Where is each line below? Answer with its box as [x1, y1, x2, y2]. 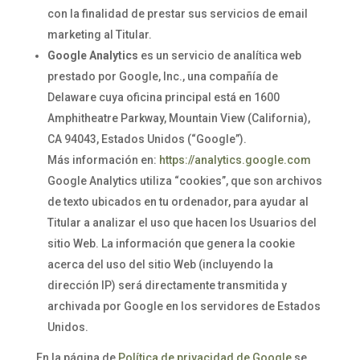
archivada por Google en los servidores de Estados [47, 300, 321, 313]
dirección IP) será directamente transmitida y [47, 279, 287, 292]
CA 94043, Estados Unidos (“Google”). [47, 133, 247, 145]
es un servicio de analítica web [137, 49, 301, 62]
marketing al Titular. [47, 28, 152, 41]
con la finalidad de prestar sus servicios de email [47, 7, 308, 20]
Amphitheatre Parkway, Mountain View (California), [47, 112, 310, 125]
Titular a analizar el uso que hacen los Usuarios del [47, 216, 317, 229]
